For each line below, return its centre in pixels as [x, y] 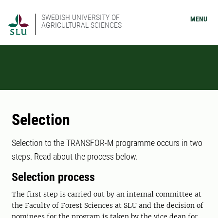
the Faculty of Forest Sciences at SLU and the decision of [108, 205]
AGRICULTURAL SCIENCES [82, 25]
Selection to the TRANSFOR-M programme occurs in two [107, 143]
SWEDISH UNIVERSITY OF [81, 17]
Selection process [53, 177]
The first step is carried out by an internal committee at [107, 194]
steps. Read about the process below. [76, 156]
